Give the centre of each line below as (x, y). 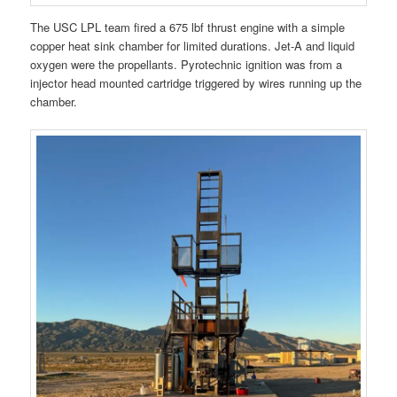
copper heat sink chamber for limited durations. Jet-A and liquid (193, 45)
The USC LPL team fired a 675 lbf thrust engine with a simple (188, 27)
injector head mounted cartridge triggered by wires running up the (196, 82)
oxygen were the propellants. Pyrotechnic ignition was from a (187, 64)
